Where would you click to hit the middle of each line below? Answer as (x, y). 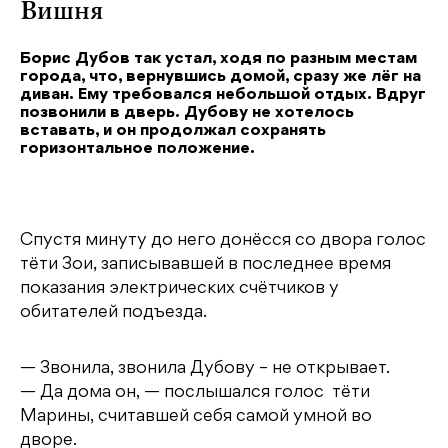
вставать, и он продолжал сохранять (173, 132)
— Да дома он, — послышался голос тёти (195, 393)
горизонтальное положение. (137, 150)
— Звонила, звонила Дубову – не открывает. (205, 369)
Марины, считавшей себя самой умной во (196, 417)
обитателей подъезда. (113, 313)
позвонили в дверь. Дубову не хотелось (187, 114)
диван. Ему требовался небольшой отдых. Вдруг (223, 96)
